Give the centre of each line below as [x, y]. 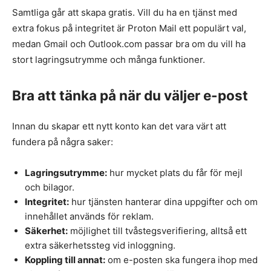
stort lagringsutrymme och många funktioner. [109, 60]
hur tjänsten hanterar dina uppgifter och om [163, 202]
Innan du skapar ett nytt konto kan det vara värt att [119, 126]
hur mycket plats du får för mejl [175, 173]
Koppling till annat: [65, 260]
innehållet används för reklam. [89, 217]
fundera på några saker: [63, 142]
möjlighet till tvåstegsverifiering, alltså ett [157, 231]
